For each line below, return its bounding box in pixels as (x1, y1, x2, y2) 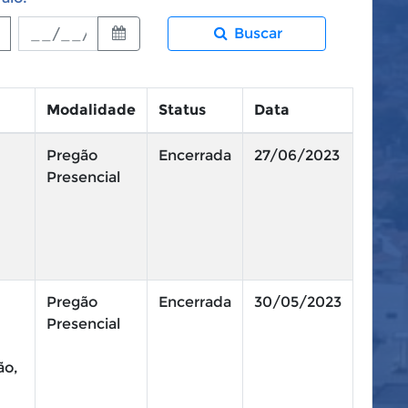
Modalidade (46, 101, 136, 118)
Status (158, 101, 206, 118)
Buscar (233, 25, 282, 42)
